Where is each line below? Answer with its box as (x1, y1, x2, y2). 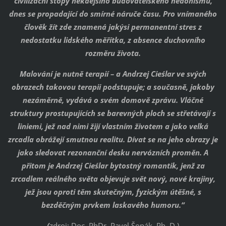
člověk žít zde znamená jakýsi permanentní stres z (24, 21, 202, 32)
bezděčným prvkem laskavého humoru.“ (41, 199, 185, 210)
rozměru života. (85, 47, 141, 58)
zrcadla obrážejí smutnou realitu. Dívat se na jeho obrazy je (8, 134, 218, 144)
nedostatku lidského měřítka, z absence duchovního (21, 34, 205, 45)
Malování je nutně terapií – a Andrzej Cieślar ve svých (20, 68, 206, 79)
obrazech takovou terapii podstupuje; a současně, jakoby (12, 81, 214, 92)
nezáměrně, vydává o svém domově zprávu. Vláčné (23, 94, 203, 105)
